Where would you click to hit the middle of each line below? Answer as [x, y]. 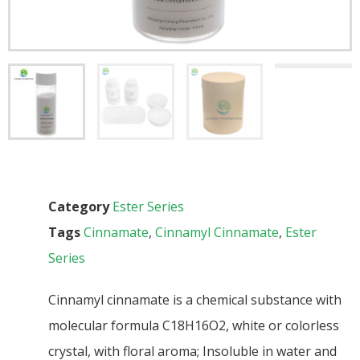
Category [79, 207]
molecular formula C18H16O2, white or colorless [194, 326]
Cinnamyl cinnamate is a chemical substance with [195, 300]
